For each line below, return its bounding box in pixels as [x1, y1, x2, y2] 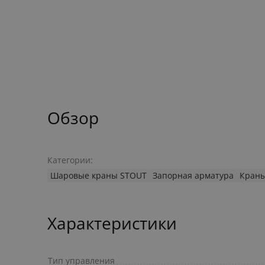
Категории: [47, 154, 93, 166]
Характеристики [47, 212, 177, 235]
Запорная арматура [153, 170, 234, 182]
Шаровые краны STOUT [50, 170, 147, 182]
